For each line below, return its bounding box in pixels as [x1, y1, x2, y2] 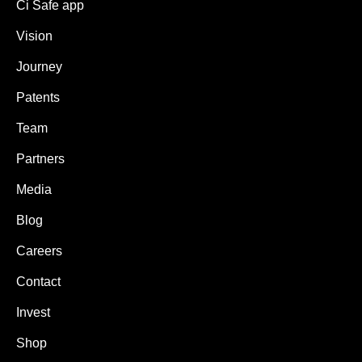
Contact [16, 275, 61, 288]
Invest [16, 305, 50, 319]
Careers [16, 244, 62, 258]
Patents [16, 90, 60, 104]
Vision [16, 29, 53, 43]
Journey [16, 60, 62, 74]
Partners [16, 152, 65, 166]
